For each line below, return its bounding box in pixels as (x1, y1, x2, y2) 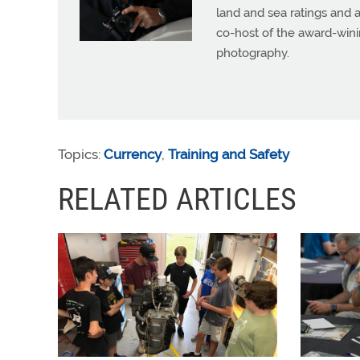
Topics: (58, 146, 104, 163)
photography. (216, 46, 289, 61)
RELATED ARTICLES (58, 182, 297, 218)
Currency (104, 146, 162, 163)
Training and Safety (168, 146, 289, 163)
